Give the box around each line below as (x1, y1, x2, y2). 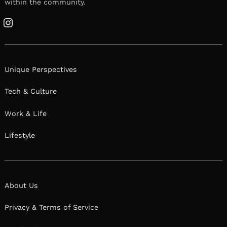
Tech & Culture (5, 87, 57, 96)
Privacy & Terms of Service (5, 203, 98, 212)
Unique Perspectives (5, 65, 77, 73)
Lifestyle (5, 131, 35, 140)
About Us (5, 181, 38, 190)
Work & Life (5, 109, 47, 118)
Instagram (7, 23, 44, 32)
